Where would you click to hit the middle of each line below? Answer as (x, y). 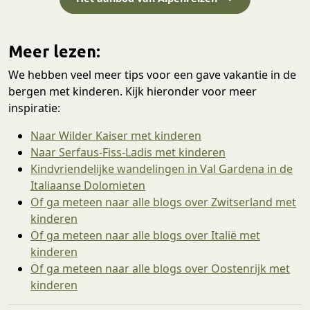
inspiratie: (34, 108)
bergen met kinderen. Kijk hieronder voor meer (133, 91)
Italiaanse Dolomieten (88, 185)
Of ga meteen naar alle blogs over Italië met (145, 235)
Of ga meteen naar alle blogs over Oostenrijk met (160, 268)
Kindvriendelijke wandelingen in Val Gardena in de (162, 168)
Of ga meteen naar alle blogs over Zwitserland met (163, 202)
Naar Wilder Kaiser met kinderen (116, 135)
